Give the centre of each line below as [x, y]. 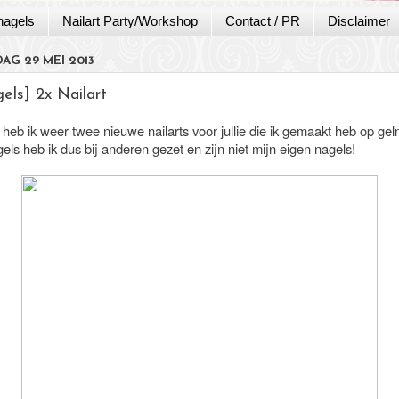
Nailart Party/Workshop [130, 21]
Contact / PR [262, 21]
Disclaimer [358, 21]
